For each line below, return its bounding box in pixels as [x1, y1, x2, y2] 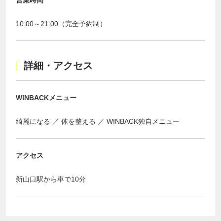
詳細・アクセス [24, 60, 93, 71]
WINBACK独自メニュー [107, 117, 180, 125]
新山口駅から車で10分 [16, 175, 86, 183]
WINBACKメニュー [16, 94, 76, 102]
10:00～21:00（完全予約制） [16, 20, 107, 28]
